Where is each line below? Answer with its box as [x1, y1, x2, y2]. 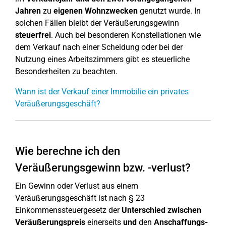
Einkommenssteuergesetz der [15, 205, 120, 215]
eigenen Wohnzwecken [53, 6, 138, 16]
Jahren [15, 6, 41, 16]
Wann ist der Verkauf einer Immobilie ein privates [15, 87, 189, 96]
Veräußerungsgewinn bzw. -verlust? [15, 161, 191, 174]
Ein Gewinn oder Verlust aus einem [15, 181, 138, 191]
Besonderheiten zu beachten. [15, 67, 118, 76]
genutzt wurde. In [138, 6, 201, 16]
